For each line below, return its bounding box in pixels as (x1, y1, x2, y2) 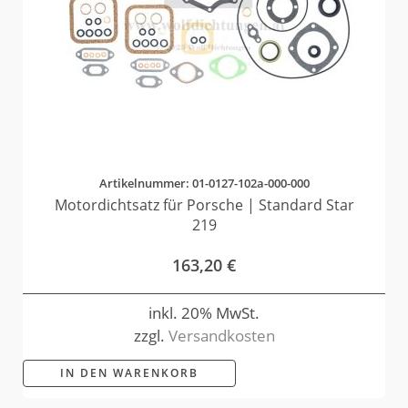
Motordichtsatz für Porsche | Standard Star (54, 194, 354, 215)
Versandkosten (168, 325, 275, 347)
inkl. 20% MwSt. (148, 302, 260, 324)
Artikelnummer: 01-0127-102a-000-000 (98, 174, 310, 191)
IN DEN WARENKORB (60, 365, 199, 382)
